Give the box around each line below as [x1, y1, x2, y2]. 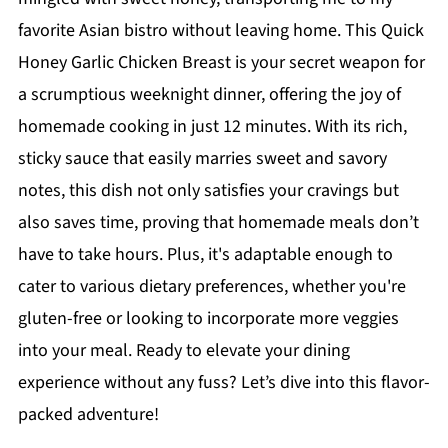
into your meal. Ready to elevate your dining [17, 338, 350, 363]
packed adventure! [17, 402, 159, 427]
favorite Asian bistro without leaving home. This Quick [17, 18, 424, 43]
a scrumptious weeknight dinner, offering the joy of [17, 82, 401, 107]
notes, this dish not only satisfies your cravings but [17, 178, 399, 203]
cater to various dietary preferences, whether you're [17, 274, 406, 299]
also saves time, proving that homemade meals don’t [17, 210, 419, 235]
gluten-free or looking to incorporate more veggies [17, 306, 399, 331]
